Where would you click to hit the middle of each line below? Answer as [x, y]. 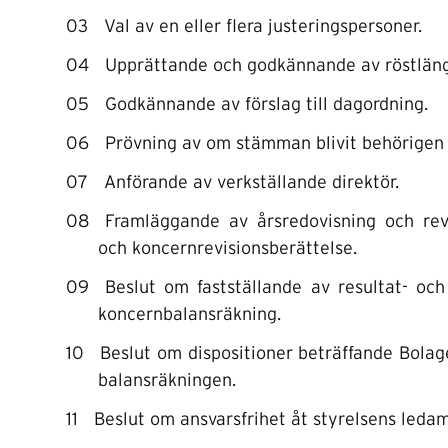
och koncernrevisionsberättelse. [227, 249]
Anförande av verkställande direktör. [251, 183]
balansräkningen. [167, 381]
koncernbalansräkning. [189, 315]
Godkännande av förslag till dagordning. [266, 105]
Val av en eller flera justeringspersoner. [263, 27]
